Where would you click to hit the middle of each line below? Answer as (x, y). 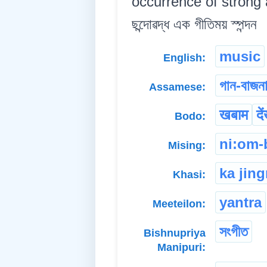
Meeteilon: (179, 204)
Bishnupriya (175, 233)
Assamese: (177, 87)
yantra (240, 203)
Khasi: (189, 175)
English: (184, 58)
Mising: (187, 146)
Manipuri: (181, 248)
